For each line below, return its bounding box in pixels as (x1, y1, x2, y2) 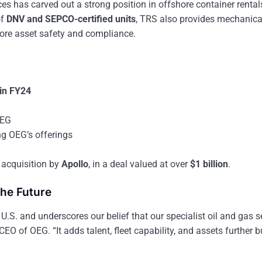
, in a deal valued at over (88, 158, 190, 170)
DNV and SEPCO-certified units (6, 13, 136, 25)
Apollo (61, 158, 88, 170)
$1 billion (190, 158, 228, 170)
